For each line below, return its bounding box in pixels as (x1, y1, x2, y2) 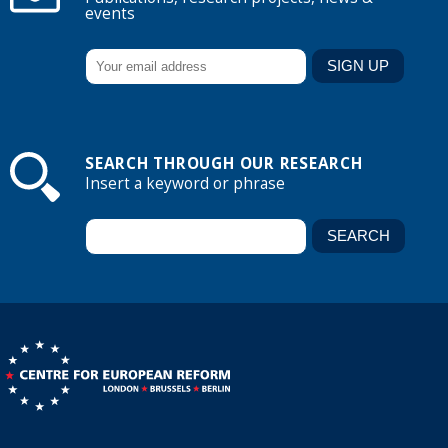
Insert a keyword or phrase (85, 173, 285, 195)
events (85, 2, 135, 24)
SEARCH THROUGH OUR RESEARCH (85, 153, 363, 175)
